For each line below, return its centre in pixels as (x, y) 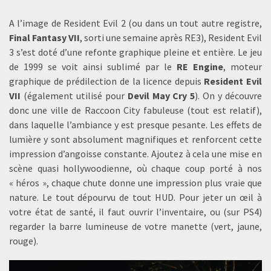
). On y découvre (229, 96)
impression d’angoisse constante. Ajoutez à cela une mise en (135, 154)
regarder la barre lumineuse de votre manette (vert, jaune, (135, 227)
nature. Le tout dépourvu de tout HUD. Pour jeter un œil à (135, 198)
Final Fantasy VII (44, 38)
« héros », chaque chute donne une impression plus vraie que (135, 183)
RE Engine (200, 67)
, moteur (243, 67)
